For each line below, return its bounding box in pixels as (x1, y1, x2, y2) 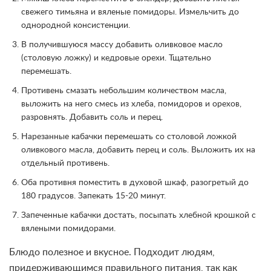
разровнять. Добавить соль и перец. (21, 113, 163, 122)
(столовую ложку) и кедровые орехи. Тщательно (21, 54, 211, 63)
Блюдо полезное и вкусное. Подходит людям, (9, 247, 215, 258)
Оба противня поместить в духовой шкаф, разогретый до (21, 178, 249, 188)
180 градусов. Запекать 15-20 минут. (21, 192, 166, 201)
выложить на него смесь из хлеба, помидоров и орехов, (21, 100, 241, 109)
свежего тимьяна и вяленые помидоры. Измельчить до (21, 8, 239, 17)
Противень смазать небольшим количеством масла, (21, 87, 226, 96)
